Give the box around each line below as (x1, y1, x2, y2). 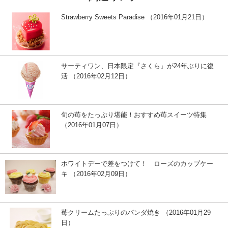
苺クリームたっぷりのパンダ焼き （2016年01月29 (61, 208, 211, 216)
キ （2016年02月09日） (61, 169, 131, 178)
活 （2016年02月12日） (61, 72, 131, 80)
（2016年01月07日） (61, 121, 123, 129)
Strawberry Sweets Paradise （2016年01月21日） (61, 13, 208, 21)
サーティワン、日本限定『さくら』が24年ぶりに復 (61, 62, 214, 70)
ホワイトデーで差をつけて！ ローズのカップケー (61, 159, 213, 167)
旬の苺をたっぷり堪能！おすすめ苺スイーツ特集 (61, 110, 207, 119)
